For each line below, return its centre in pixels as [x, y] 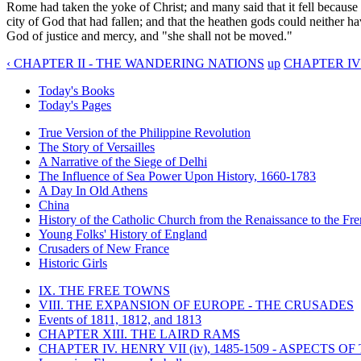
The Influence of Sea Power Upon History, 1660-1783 [177, 176]
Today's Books [77, 90]
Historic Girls [73, 263]
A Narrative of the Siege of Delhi [123, 161]
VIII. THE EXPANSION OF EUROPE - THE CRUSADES [196, 305]
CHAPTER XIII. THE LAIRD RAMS [139, 334]
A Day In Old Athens [93, 190]
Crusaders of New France [104, 248]
